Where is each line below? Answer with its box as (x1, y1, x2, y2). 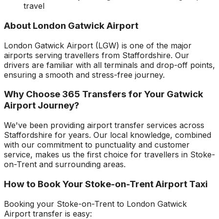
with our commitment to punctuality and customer (4, 140, 190, 150)
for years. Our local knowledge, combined (52, 130, 211, 140)
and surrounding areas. (37, 159, 126, 170)
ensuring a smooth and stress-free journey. (4, 69, 165, 80)
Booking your (4, 198, 57, 209)
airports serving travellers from (4, 50, 122, 60)
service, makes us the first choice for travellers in (4, 150, 190, 160)
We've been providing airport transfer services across (4, 120, 204, 131)
